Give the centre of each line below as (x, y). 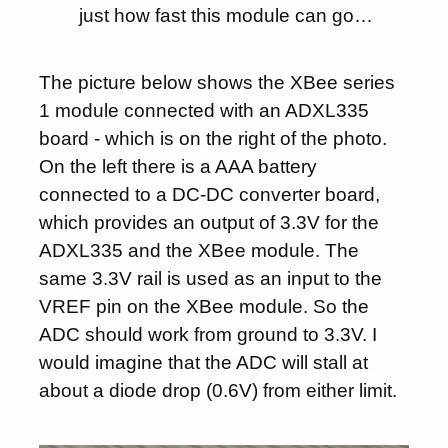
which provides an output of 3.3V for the (209, 223)
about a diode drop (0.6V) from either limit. (218, 391)
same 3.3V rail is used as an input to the (211, 279)
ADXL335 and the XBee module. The (199, 251)
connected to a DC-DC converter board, (210, 195)
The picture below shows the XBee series (217, 83)
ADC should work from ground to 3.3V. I (208, 335)
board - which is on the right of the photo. (213, 139)
